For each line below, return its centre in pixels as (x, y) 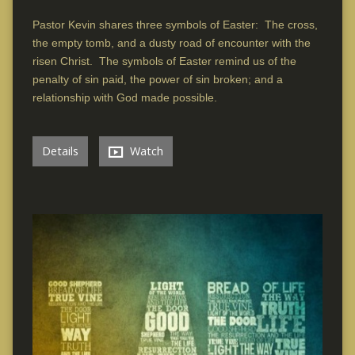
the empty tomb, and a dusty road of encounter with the (171, 42)
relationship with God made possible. (124, 97)
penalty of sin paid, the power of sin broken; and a (157, 79)
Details (60, 151)
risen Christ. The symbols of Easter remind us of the (164, 61)
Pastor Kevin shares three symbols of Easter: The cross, (175, 24)
